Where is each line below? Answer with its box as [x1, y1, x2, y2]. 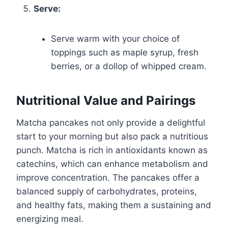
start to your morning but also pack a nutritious [16, 131, 208, 142]
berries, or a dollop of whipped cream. [51, 61, 207, 72]
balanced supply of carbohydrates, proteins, [16, 186, 197, 197]
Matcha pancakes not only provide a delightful [16, 118, 205, 128]
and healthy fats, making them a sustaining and [16, 200, 211, 211]
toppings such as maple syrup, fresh [51, 47, 198, 58]
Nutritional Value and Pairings [16, 93, 195, 108]
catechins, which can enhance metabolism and [16, 159, 208, 169]
